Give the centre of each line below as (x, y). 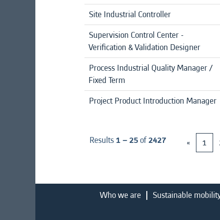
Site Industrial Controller (130, 14)
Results (103, 140)
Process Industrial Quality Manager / (151, 68)
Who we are (120, 195)
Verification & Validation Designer (144, 47)
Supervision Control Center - (136, 35)
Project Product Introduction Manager (153, 101)
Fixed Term (107, 80)
